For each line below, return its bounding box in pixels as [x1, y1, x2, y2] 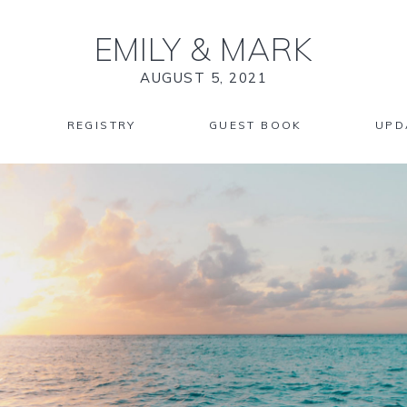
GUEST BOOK [208, 118, 303, 132]
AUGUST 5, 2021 [140, 69, 267, 86]
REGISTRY [66, 118, 136, 132]
